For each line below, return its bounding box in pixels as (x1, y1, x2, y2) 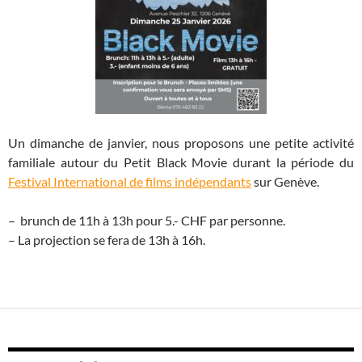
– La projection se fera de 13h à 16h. (8, 232, 205, 248)
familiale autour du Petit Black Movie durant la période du (8, 154, 354, 170)
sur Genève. (251, 174, 319, 190)
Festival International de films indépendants (8, 174, 251, 190)
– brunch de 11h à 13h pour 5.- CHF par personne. (8, 213, 285, 229)
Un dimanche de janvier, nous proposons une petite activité (8, 135, 354, 151)
